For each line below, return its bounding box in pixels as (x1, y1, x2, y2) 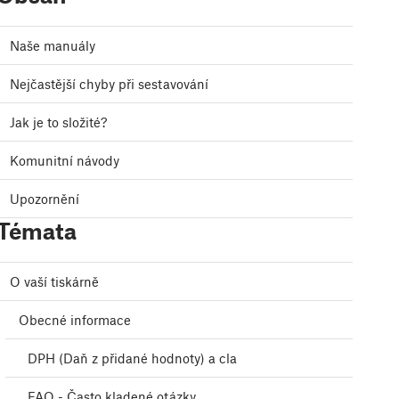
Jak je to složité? (10, 114, 107, 131)
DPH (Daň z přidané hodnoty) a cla (28, 350, 237, 367)
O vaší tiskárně (10, 273, 99, 290)
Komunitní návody (10, 152, 119, 169)
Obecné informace (19, 312, 131, 329)
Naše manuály (10, 37, 95, 54)
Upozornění (10, 191, 79, 208)
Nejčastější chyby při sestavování (10, 76, 208, 93)
